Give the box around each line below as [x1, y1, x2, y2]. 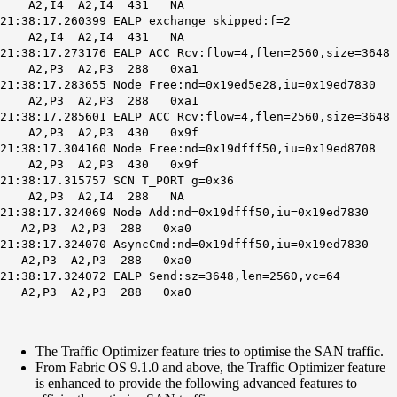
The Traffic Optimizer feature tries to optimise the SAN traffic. [35, 344, 384, 360]
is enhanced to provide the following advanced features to [35, 376, 357, 392]
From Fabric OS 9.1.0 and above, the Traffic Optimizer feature [35, 360, 385, 376]
